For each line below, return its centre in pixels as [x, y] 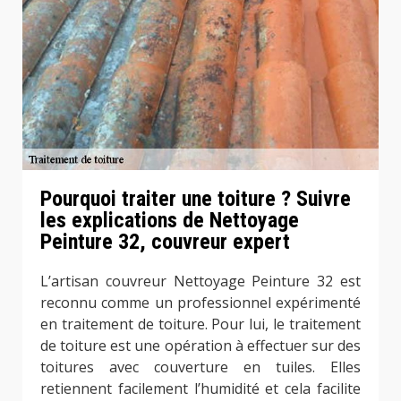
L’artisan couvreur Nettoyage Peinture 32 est [200, 282]
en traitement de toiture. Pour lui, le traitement [200, 324]
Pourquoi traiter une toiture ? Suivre [196, 199]
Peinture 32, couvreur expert [165, 242]
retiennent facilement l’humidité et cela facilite [200, 389]
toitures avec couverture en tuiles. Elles [200, 367]
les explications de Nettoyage [170, 221]
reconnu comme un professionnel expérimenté [200, 303]
